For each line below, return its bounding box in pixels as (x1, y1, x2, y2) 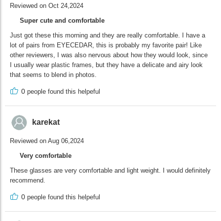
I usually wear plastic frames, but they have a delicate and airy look (10, 61, 203, 69)
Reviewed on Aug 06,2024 (10, 137, 84, 145)
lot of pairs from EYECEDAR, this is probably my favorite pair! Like (10, 41, 202, 49)
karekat (32, 118, 60, 127)
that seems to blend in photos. (10, 71, 97, 78)
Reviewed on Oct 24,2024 (10, 1, 83, 9)
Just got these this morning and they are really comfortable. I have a (10, 31, 205, 39)
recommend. (10, 177, 45, 184)
